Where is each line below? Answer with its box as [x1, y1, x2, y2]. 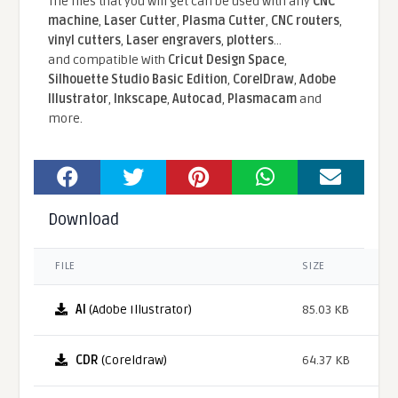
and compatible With [48, 52, 169, 68]
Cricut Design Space [168, 52, 285, 68]
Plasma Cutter [182, 13, 267, 29]
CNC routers [271, 13, 340, 29]
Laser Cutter [104, 13, 178, 29]
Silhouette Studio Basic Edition [48, 72, 228, 88]
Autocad [172, 92, 223, 107]
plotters [227, 33, 275, 49]
